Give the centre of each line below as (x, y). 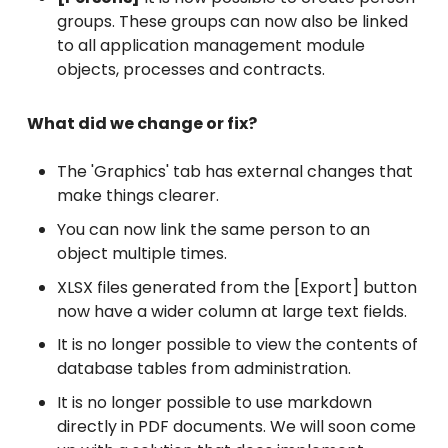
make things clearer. (137, 196)
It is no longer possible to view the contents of (237, 345)
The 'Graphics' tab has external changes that (234, 172)
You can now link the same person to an (213, 229)
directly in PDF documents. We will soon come (236, 426)
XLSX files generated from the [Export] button (236, 287)
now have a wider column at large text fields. (231, 311)
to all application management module (210, 46)
